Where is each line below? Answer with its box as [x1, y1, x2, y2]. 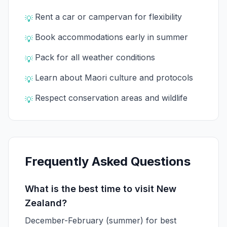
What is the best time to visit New [25, 183, 176, 194]
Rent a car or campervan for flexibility [35, 12, 182, 22]
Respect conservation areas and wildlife [35, 93, 187, 103]
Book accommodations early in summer [35, 32, 188, 42]
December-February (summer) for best [25, 215, 176, 225]
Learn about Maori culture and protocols [35, 72, 193, 83]
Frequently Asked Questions [25, 154, 191, 169]
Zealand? [25, 198, 67, 208]
